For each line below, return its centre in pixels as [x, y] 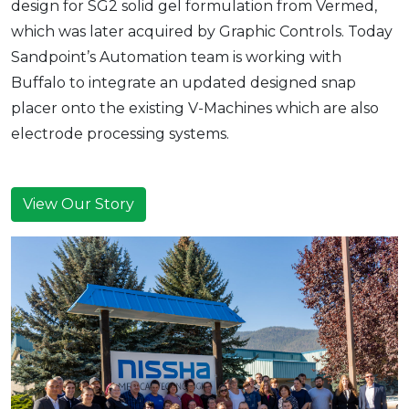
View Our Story [79, 204]
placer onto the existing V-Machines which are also [195, 109]
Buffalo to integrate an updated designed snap [184, 83]
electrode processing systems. [120, 134]
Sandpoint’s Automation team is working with [176, 58]
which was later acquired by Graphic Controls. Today [202, 32]
